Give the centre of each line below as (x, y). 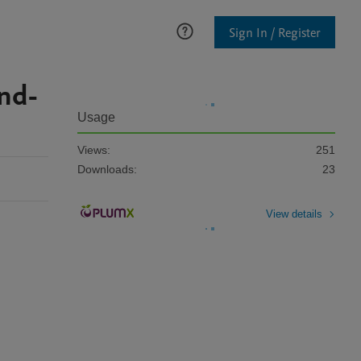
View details (294, 214)
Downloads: (107, 169)
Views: (94, 150)
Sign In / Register (275, 33)
